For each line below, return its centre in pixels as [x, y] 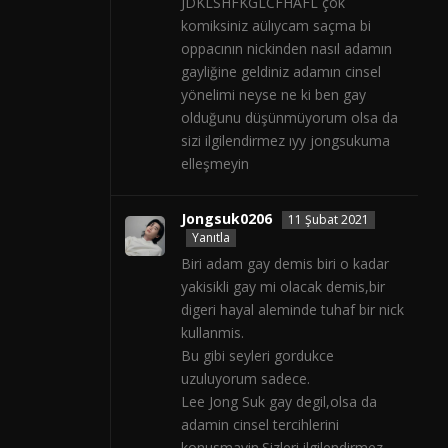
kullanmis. [212, 333]
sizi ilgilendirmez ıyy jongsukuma [285, 141]
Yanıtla [211, 238]
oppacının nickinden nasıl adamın [286, 49]
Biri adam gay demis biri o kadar [285, 264]
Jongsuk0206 [226, 219]
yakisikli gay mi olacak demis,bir [283, 287]
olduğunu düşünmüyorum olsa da [289, 118]
